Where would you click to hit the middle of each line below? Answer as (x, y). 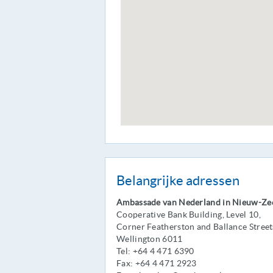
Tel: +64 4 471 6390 (155, 251)
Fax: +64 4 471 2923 (157, 263)
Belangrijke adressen (178, 180)
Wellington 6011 (150, 239)
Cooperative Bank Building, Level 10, (189, 214)
